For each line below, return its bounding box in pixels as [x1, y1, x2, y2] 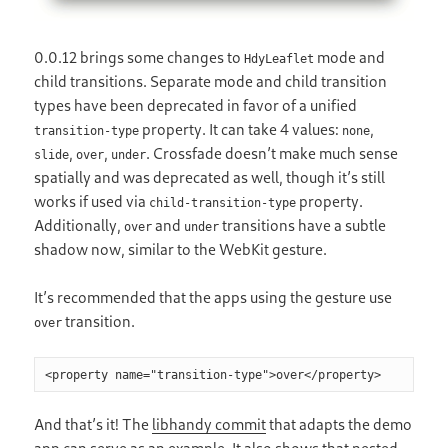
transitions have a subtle [219, 215, 387, 234]
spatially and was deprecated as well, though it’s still [34, 167, 386, 186]
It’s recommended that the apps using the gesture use [34, 287, 393, 306]
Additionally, [34, 215, 125, 234]
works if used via [34, 191, 150, 210]
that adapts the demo [266, 414, 413, 433]
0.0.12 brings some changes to [34, 47, 245, 66]
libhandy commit [152, 414, 267, 433]
